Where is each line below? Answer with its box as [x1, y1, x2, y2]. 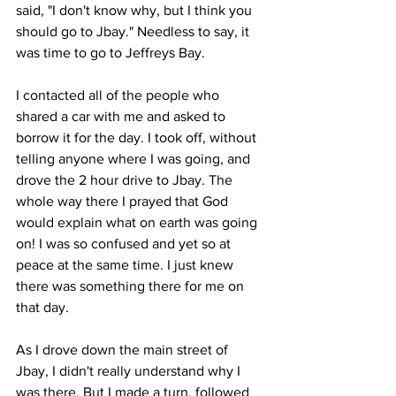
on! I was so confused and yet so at [16, 236, 234, 251]
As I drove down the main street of [16, 342, 232, 357]
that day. [16, 300, 72, 315]
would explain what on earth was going [16, 215, 261, 230]
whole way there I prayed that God [16, 194, 232, 209]
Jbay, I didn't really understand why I [16, 363, 244, 378]
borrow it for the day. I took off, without [16, 130, 260, 145]
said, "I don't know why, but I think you [16, 3, 255, 18]
